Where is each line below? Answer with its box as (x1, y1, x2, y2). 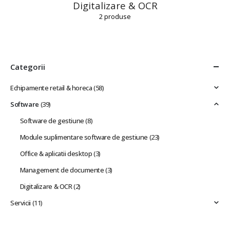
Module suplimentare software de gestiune (20, 132, 148, 142)
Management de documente (20, 165, 104, 175)
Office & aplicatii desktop (20, 149, 92, 158)
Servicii (10, 198, 31, 207)
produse (103, 12, 131, 21)
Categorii (10, 62, 45, 72)
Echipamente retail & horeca (10, 83, 92, 92)
